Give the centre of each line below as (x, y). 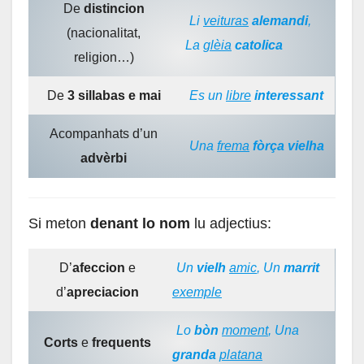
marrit (301, 267)
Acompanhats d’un (104, 133)
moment (245, 330)
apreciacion (102, 292)
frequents (121, 342)
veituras (226, 20)
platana (241, 354)
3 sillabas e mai (114, 95)
